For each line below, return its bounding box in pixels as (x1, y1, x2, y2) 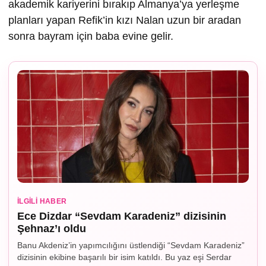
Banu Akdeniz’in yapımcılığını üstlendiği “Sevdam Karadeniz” (17, 240, 245, 250)
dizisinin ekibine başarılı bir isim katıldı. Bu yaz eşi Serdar (17, 252, 232, 262)
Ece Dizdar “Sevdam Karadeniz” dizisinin (17, 210, 226, 222)
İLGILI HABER (17, 197, 67, 205)
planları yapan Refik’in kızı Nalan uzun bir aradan (8, 14, 241, 26)
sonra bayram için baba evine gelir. (8, 30, 173, 42)
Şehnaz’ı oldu (17, 222, 86, 235)
